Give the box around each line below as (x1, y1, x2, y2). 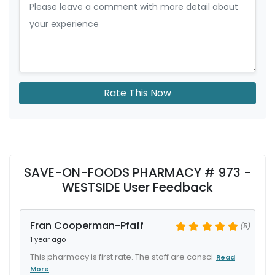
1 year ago (30, 234, 66, 244)
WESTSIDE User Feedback (62, 179, 213, 196)
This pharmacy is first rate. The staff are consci (30, 251, 213, 263)
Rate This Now (104, 86, 171, 100)
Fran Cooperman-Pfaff (30, 219, 144, 233)
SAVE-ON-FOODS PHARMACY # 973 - (24, 164, 251, 181)
